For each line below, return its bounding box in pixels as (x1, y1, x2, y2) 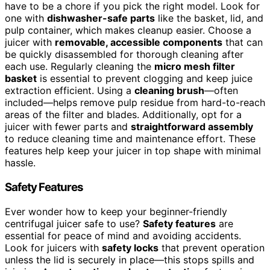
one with (5, 12, 47, 25)
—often (204, 84, 238, 97)
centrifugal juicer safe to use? (5, 217, 143, 230)
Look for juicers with (5, 241, 102, 254)
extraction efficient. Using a (5, 84, 134, 97)
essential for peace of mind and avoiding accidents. (5, 229, 241, 242)
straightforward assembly (131, 121, 253, 133)
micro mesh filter (154, 60, 235, 73)
